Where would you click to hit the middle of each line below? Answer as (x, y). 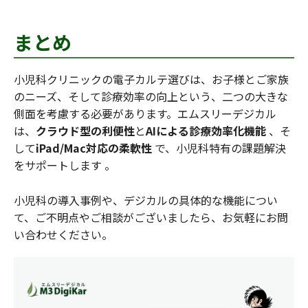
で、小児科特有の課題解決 (219, 147)
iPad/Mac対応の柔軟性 (94, 147)
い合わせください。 (63, 234)
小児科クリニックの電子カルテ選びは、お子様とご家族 (151, 79)
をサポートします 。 (65, 165)
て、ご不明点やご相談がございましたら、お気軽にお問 (151, 217)
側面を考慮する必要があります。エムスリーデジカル (145, 113)
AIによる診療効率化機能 (206, 130)
